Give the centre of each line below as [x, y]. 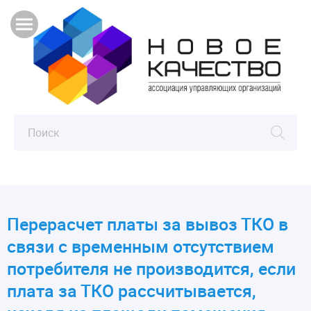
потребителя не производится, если [151, 269]
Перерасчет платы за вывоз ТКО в [148, 224]
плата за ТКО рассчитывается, [132, 291]
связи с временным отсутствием [141, 246]
